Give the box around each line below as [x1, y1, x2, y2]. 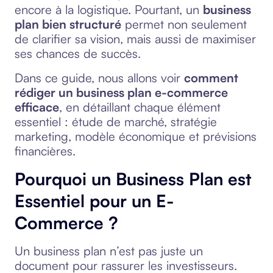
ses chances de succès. [15, 46, 141, 61]
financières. [15, 143, 76, 158]
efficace [15, 99, 59, 115]
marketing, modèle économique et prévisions [15, 129, 257, 144]
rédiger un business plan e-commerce [15, 85, 228, 100]
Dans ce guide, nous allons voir [15, 70, 184, 85]
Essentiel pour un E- [15, 190, 174, 211]
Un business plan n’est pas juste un [15, 243, 203, 258]
